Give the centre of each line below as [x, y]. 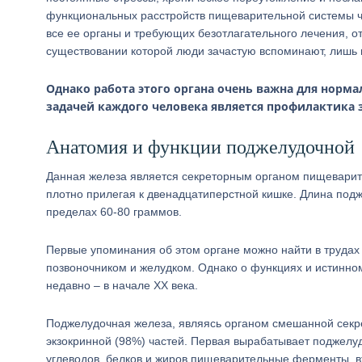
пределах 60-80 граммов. [114, 212]
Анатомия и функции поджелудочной [200, 147]
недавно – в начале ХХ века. [122, 285]
